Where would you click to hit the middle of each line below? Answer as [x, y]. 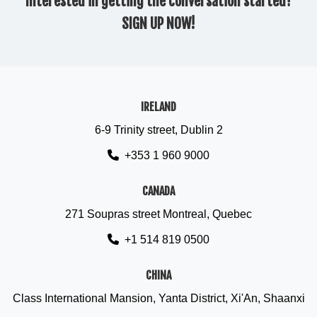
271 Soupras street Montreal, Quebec [158, 214]
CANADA [158, 191]
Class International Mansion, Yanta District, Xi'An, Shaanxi [158, 298]
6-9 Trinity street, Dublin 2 [158, 130]
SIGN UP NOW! [158, 24]
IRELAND [158, 107]
